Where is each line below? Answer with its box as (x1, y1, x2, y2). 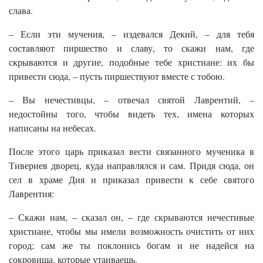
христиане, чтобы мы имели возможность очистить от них (9, 225, 254, 238)
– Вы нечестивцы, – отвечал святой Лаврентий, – (9, 93, 254, 106)
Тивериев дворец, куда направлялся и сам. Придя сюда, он (9, 159, 254, 172)
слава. (9, 4, 33, 17)
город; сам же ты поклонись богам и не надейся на (9, 239, 254, 252)
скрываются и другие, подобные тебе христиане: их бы (9, 56, 254, 69)
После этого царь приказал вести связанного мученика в (9, 145, 254, 158)
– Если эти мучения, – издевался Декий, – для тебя (9, 28, 254, 41)
